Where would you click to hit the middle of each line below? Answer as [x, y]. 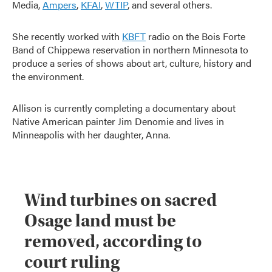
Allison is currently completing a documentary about [124, 108]
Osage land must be [100, 221]
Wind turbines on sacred [121, 200]
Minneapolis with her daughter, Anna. [91, 134]
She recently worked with [67, 36]
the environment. [48, 76]
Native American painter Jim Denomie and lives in [118, 121]
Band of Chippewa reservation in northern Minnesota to [130, 49]
